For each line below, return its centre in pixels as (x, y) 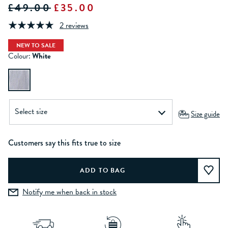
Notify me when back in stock (69, 192)
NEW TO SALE (36, 45)
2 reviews (74, 26)
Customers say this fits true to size (64, 142)
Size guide (205, 114)
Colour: (19, 56)
